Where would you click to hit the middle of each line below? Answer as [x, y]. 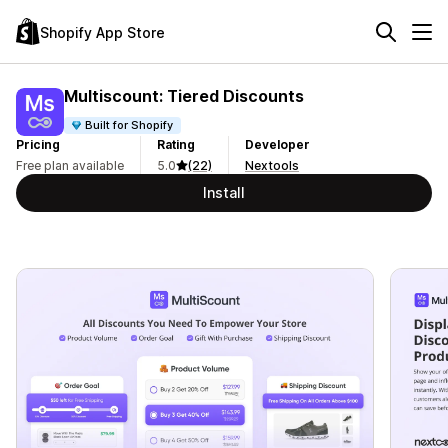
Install [224, 192]
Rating [176, 144]
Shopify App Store [102, 32]
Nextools [272, 165]
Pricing [38, 144]
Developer [277, 144]
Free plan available [70, 165]
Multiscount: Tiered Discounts [184, 95]
